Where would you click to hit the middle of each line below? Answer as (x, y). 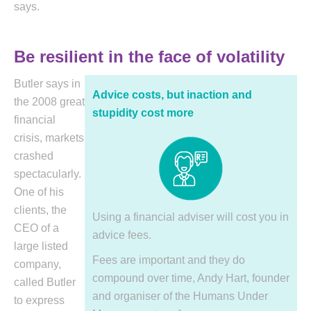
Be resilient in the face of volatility (149, 57)
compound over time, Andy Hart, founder (191, 278)
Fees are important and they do (169, 260)
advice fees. (122, 235)
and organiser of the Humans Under (180, 296)
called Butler (45, 283)
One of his (39, 192)
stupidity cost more (143, 113)
